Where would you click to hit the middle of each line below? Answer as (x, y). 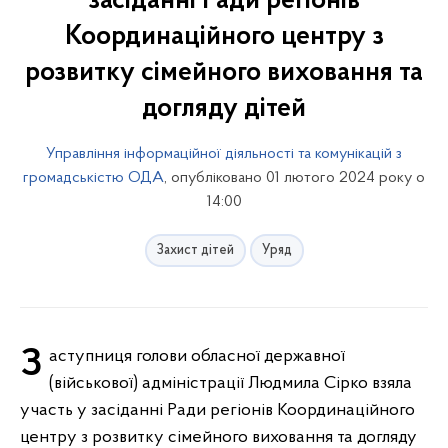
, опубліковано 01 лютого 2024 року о (294, 178)
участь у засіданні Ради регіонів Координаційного (217, 410)
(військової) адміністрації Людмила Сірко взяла (230, 383)
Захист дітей (195, 250)
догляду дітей (224, 109)
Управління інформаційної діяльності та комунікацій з (224, 154)
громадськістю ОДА (93, 178)
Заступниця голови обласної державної (31, 365)
